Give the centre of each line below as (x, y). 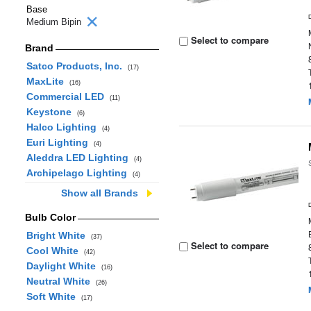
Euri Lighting (60, 142)
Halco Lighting (64, 127)
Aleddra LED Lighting (80, 158)
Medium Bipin (55, 22)
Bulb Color (50, 217)
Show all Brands (100, 193)
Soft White (53, 296)
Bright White (58, 235)
